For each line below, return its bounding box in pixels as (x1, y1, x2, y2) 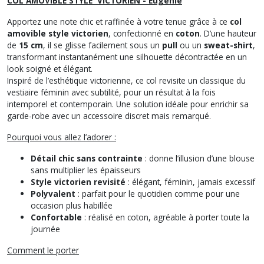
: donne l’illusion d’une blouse (143, 152, 255, 164)
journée (31, 223, 60, 235)
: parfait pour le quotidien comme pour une (75, 187, 240, 199)
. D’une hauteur (200, 27, 256, 39)
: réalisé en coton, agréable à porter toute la (82, 211, 249, 223)
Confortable (31, 211, 82, 223)
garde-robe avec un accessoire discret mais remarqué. (7, 110, 211, 121)
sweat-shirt (204, 39, 253, 51)
